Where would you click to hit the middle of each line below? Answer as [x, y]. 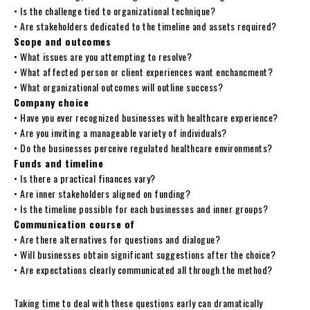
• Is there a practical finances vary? [85, 178]
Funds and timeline [58, 163]
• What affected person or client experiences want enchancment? [143, 71]
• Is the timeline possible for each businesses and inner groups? [141, 208]
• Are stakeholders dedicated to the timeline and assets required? [145, 26]
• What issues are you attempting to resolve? [103, 56]
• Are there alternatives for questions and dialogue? [117, 239]
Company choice [51, 102]
